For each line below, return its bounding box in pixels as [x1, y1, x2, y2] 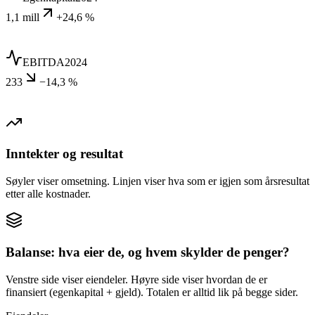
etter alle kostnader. [6, 188, 91, 200]
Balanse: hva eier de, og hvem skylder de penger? [6, 244, 290, 259]
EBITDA [22, 56, 65, 68]
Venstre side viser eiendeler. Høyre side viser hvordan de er [6, 273, 267, 285]
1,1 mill [6, 11, 39, 23]
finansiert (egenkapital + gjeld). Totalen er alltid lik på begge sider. [6, 285, 298, 298]
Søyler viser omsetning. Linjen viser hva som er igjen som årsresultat [6, 175, 309, 188]
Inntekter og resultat [6, 146, 123, 162]
